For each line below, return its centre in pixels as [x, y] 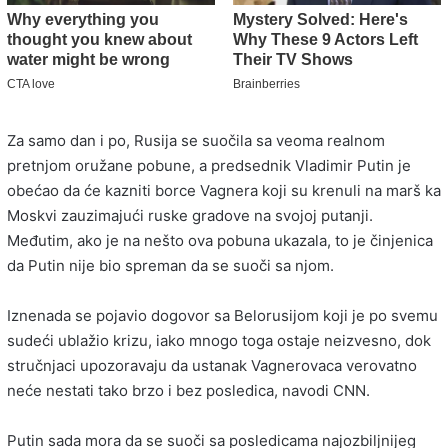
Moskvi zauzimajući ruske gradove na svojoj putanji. [190, 215]
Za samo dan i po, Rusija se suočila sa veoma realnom [196, 140]
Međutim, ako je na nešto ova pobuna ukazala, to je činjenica [220, 240]
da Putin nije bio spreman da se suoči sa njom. [170, 265]
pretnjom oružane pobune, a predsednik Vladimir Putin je [209, 165]
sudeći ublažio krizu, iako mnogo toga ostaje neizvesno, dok [219, 340]
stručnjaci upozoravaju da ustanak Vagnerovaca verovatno [212, 365]
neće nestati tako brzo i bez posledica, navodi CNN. [188, 390]
